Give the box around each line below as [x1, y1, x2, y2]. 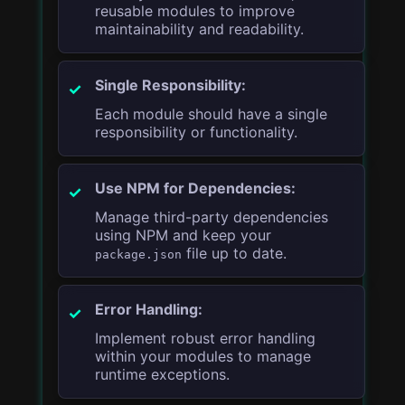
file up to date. [182, 243, 287, 262]
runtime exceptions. [95, 364, 231, 383]
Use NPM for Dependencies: [95, 178, 297, 197]
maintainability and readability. [95, 19, 305, 38]
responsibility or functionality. [95, 122, 298, 141]
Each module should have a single [95, 104, 328, 123]
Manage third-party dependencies [95, 207, 329, 226]
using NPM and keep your [95, 225, 272, 244]
